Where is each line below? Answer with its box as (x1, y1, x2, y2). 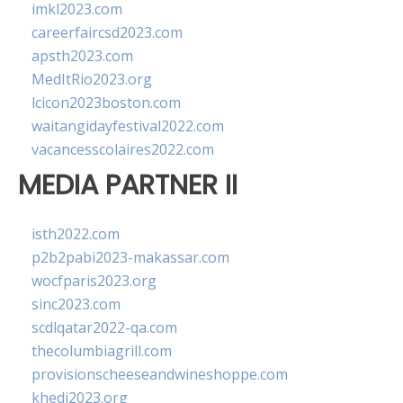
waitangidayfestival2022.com (31, 116, 224, 136)
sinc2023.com (31, 294, 121, 315)
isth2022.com (31, 224, 120, 245)
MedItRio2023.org (31, 69, 152, 89)
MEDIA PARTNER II (18, 166, 237, 204)
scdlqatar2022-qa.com (31, 318, 177, 338)
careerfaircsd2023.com (31, 22, 183, 42)
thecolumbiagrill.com (31, 341, 172, 362)
